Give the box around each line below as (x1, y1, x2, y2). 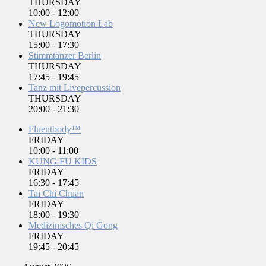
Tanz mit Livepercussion (28, 82, 121, 93)
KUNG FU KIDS (28, 156, 97, 166)
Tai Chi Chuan (28, 188, 84, 198)
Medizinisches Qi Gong (28, 220, 118, 230)
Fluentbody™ (28, 123, 81, 134)
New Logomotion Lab (28, 18, 113, 28)
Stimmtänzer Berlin (28, 50, 101, 61)
